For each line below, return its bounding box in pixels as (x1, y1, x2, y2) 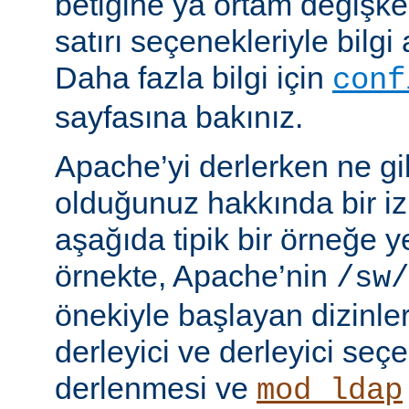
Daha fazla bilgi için (55, 60, 332, 96)
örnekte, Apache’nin (55, 258, 336, 294)
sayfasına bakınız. (55, 100, 303, 135)
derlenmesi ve (55, 371, 257, 406)
